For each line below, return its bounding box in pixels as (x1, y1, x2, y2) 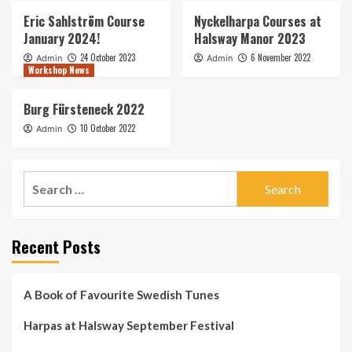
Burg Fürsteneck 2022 (24, 100, 145, 119)
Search (23, 173, 63, 189)
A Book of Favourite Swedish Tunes (24, 288, 219, 302)
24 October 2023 (80, 51, 135, 64)
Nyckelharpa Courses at (193, 12, 321, 31)
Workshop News (28, 64, 90, 77)
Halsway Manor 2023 (193, 29, 306, 49)
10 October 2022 (80, 122, 135, 135)
